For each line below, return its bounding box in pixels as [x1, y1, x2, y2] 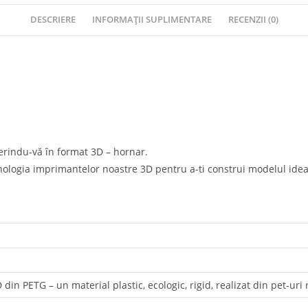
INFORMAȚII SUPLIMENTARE [91, 14, 212, 26]
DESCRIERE [30, 14, 76, 26]
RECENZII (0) [228, 14, 278, 26]
